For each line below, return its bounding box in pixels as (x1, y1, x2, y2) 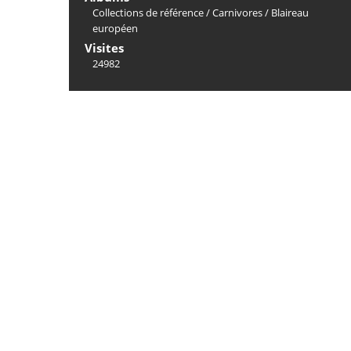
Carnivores (212, 5, 262, 20)
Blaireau (271, 5, 309, 20)
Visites (85, 40, 124, 56)
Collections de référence (92, 5, 204, 20)
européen (92, 21, 138, 35)
